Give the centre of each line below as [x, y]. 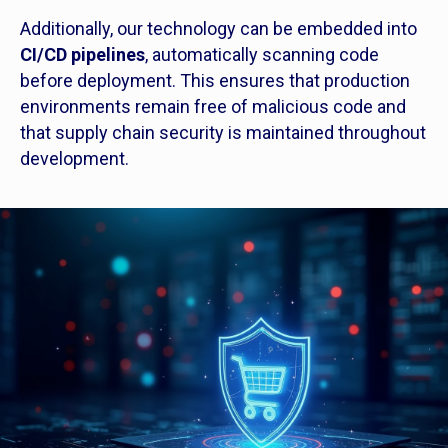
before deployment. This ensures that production [215, 80]
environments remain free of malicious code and [213, 106]
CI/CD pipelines [82, 54]
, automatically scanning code [262, 54]
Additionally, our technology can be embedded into [218, 28]
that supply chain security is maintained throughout [223, 132]
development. [74, 158]
